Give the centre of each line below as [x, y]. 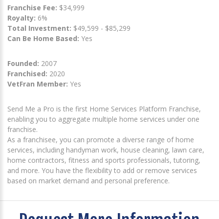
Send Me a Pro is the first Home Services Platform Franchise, [104, 109]
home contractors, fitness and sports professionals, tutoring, [104, 160]
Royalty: [22, 18]
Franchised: [27, 73]
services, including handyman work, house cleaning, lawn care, [106, 150]
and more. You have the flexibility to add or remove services [102, 170]
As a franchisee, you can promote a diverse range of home [101, 139]
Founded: [23, 63]
